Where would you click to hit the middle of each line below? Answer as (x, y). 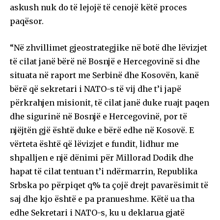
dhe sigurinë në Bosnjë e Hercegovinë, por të (98, 116)
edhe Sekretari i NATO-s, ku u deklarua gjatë (97, 212)
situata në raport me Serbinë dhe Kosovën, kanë (104, 75)
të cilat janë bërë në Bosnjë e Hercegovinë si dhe (105, 61)
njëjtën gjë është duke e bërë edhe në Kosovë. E (102, 130)
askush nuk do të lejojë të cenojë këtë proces (98, 7)
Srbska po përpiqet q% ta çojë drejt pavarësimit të (109, 185)
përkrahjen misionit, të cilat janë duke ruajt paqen (110, 102)
